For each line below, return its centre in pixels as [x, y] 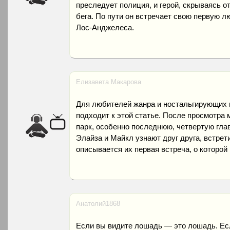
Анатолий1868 [98, 204]
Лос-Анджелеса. [105, 27]
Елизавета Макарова [109, 82]
